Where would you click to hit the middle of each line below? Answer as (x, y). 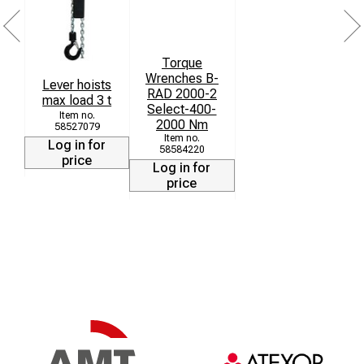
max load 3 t (77, 101)
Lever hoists (77, 85)
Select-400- (182, 109)
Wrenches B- (182, 78)
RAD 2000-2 (182, 93)
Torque (182, 63)
